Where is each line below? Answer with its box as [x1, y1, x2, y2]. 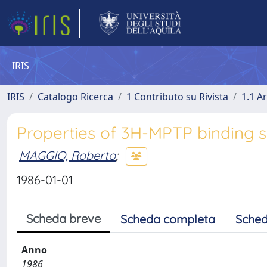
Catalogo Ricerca [38, 90, 113, 103]
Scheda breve [26, 211, 101, 226]
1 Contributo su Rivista [126, 90, 228, 103]
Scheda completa [120, 212, 215, 226]
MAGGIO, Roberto [19, 147, 116, 163]
